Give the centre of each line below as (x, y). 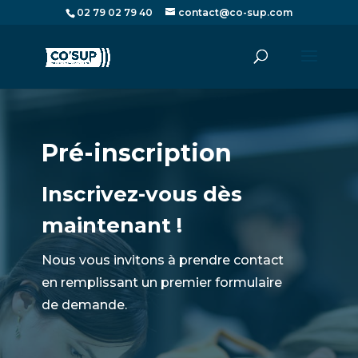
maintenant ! (111, 225)
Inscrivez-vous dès (141, 194)
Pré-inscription (136, 153)
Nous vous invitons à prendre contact (162, 260)
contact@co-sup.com (235, 12)
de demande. (84, 305)
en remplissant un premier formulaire (161, 282)
